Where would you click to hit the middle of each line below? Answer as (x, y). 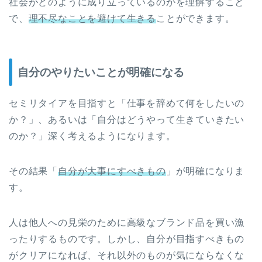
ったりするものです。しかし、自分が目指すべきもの (127, 239)
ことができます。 (196, 18)
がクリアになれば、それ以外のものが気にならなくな (127, 256)
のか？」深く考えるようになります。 (92, 136)
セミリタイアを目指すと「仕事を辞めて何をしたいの (127, 104)
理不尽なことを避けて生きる (92, 18)
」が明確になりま (205, 171)
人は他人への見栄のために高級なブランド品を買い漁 (127, 223)
